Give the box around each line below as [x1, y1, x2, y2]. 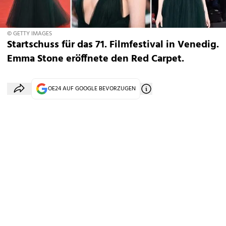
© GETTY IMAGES [7, 29, 52, 39]
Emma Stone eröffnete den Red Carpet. [7, 51, 184, 67]
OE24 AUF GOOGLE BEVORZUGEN [48, 84, 136, 94]
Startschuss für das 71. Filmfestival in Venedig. [7, 37, 219, 53]
